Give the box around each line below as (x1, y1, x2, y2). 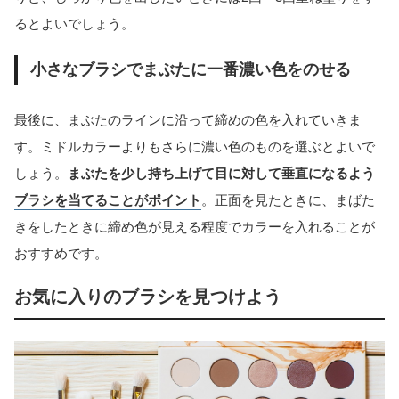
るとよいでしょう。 (14, 15, 134, 31)
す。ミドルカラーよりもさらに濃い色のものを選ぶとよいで (14, 139, 375, 155)
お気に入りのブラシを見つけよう (14, 287, 281, 307)
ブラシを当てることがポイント (14, 192, 201, 208)
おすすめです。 (14, 246, 108, 262)
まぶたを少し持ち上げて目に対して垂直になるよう (68, 166, 375, 182)
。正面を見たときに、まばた (201, 192, 375, 208)
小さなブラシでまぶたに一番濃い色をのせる (29, 61, 351, 79)
